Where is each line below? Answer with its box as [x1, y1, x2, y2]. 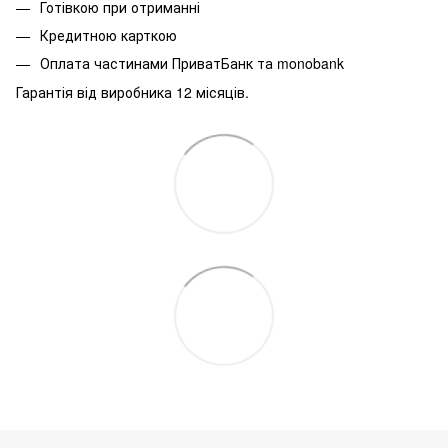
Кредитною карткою [40, 24, 177, 45]
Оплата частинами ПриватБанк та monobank [40, 53, 344, 74]
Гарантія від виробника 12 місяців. [16, 81, 249, 102]
